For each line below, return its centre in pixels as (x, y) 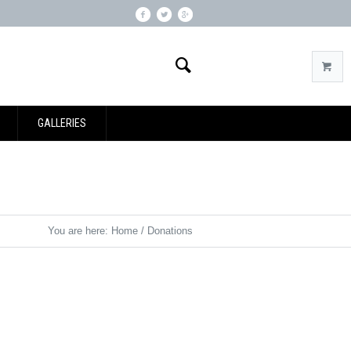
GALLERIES (62, 123)
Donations (170, 231)
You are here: (80, 231)
